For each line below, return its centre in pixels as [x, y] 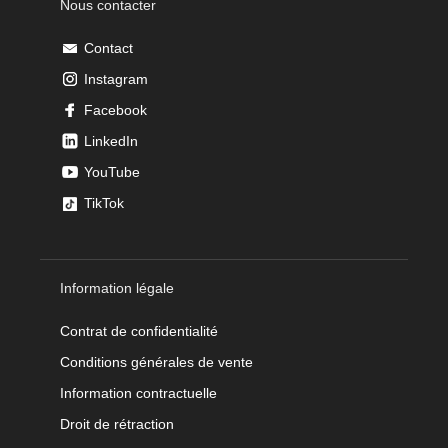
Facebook [115, 109]
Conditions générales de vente [156, 361]
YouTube [112, 171]
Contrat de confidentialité [139, 330]
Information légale [117, 287]
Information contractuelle [138, 392]
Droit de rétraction [117, 423]
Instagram [116, 78]
